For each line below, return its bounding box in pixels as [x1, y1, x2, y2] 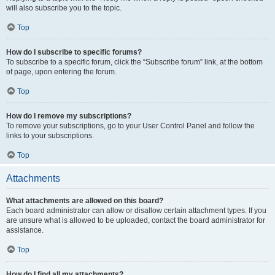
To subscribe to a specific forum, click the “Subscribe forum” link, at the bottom [6, 58, 263, 66]
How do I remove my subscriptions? [6, 112, 131, 120]
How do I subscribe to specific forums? [6, 48, 142, 56]
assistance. [6, 226, 44, 234]
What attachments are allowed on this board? [6, 196, 163, 205]
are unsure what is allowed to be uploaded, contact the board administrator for [6, 216, 265, 225]
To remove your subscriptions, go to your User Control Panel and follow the [6, 122, 255, 130]
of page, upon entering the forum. [6, 68, 117, 76]
